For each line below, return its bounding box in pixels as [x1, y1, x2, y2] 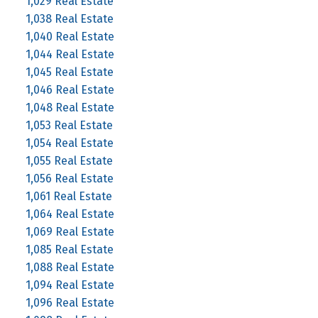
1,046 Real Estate [25, 82, 114, 97]
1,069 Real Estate [25, 224, 114, 238]
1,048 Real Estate [25, 100, 114, 114]
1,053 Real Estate [25, 118, 113, 132]
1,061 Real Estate [25, 189, 112, 203]
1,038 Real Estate [25, 11, 114, 26]
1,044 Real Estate [25, 47, 114, 61]
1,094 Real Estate [25, 278, 114, 292]
